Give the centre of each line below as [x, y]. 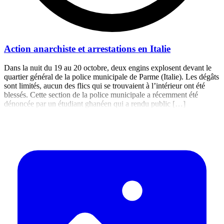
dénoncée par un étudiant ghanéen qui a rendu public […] [95, 104]
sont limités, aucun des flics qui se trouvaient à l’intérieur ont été [104, 86]
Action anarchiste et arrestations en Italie [87, 48]
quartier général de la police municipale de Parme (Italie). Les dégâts [111, 77]
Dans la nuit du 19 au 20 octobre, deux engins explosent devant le [108, 68]
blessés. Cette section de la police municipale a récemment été [101, 95]
